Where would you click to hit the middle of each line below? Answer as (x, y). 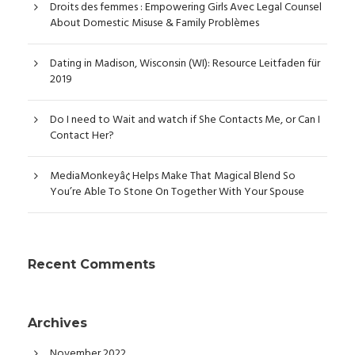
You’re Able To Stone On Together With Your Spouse (177, 192)
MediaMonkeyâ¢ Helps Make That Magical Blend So (173, 176)
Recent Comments (92, 264)
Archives (57, 323)
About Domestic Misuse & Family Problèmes (155, 23)
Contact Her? (82, 136)
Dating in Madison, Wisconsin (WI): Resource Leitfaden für (185, 64)
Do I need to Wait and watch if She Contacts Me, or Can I (185, 120)
